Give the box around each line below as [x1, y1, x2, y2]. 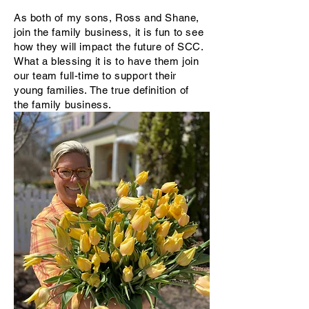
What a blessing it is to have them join [14, 55, 199, 67]
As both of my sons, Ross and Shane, [14, 12, 200, 23]
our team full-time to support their [14, 70, 177, 81]
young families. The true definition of [14, 84, 189, 96]
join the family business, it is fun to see [14, 26, 204, 38]
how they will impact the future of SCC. [14, 41, 203, 52]
